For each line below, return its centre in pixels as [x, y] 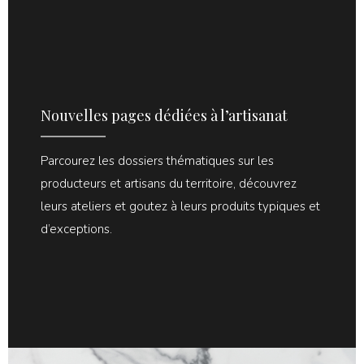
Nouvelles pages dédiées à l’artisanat [164, 115]
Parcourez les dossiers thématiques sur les [157, 160]
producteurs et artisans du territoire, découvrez [169, 183]
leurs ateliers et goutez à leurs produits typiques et [180, 206]
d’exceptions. [76, 229]
